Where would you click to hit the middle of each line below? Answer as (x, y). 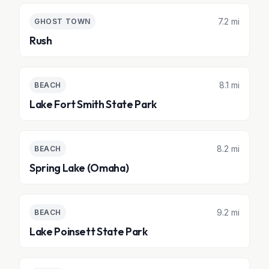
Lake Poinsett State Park (89, 231)
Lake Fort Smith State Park (93, 104)
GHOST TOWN (62, 21)
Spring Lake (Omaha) (79, 168)
